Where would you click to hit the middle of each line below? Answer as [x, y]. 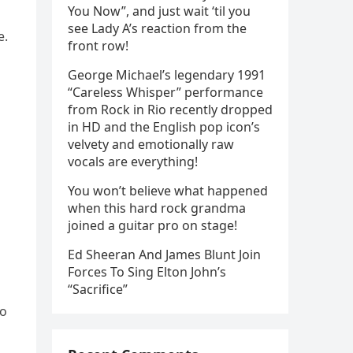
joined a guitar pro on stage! [152, 225]
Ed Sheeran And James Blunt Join [164, 255]
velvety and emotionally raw [151, 144]
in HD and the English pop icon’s [164, 127]
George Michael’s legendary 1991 [167, 75]
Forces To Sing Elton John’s [147, 272]
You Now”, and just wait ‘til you [159, 11]
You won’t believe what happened [168, 191]
